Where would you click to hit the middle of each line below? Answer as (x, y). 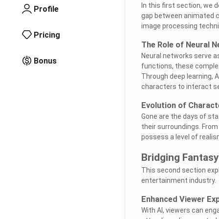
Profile (46, 9)
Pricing (47, 35)
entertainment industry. (178, 180)
